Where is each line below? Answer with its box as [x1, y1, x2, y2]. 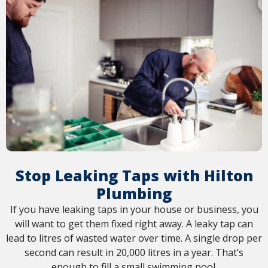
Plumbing [96, 183, 172, 204]
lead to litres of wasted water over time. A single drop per [6, 232, 262, 245]
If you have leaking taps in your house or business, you [10, 203, 258, 217]
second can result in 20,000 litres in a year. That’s [25, 246, 243, 260]
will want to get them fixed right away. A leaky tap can [15, 217, 253, 231]
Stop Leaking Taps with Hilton [15, 165, 253, 186]
